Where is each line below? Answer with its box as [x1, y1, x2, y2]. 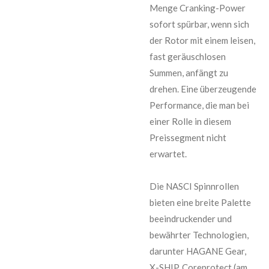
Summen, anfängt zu [150, 67, 228, 78]
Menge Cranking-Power [150, 2, 246, 13]
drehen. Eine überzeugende [150, 83, 256, 94]
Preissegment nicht [150, 131, 226, 143]
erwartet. [150, 148, 187, 159]
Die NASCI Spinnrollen [150, 180, 239, 192]
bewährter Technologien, [150, 229, 249, 240]
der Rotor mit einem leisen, [150, 34, 255, 46]
